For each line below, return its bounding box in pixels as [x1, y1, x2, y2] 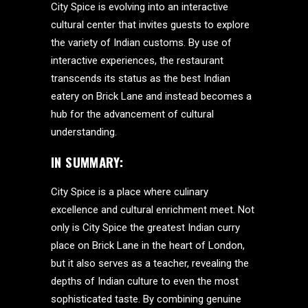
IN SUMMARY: [51, 152, 124, 171]
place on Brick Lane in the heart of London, [51, 239, 245, 252]
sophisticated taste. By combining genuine [51, 293, 241, 305]
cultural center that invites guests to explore [51, 19, 250, 31]
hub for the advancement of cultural [51, 108, 214, 120]
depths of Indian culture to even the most [51, 275, 239, 287]
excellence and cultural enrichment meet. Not [51, 203, 254, 216]
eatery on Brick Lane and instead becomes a [51, 90, 252, 102]
